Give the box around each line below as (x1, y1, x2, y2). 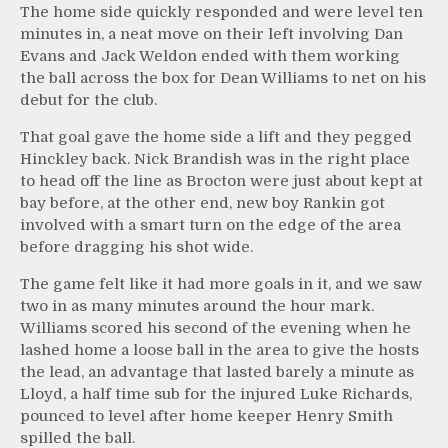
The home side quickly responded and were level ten (20, 3, 423, 22)
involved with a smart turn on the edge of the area (20, 216, 401, 235)
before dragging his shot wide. (20, 238, 253, 257)
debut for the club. (20, 91, 157, 110)
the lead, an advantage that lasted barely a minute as (20, 363, 414, 382)
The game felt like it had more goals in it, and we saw (20, 275, 422, 294)
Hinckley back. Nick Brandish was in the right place (20, 150, 410, 169)
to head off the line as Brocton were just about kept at (20, 172, 423, 191)
